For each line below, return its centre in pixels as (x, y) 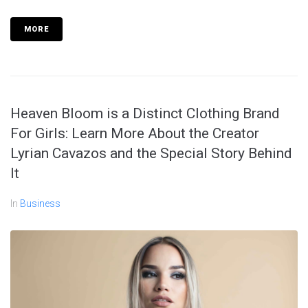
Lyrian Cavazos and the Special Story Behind (151, 153)
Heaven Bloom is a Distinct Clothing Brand (145, 113)
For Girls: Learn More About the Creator (135, 133)
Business (40, 203)
